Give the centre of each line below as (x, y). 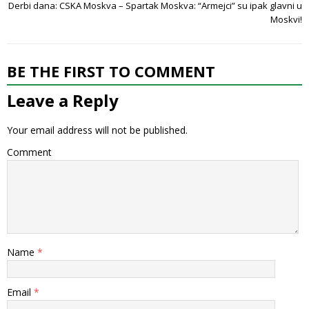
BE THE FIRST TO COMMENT (111, 71)
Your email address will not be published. (97, 130)
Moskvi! (286, 20)
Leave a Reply (63, 101)
